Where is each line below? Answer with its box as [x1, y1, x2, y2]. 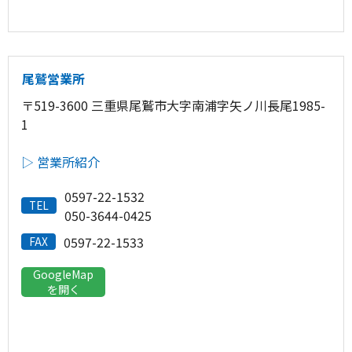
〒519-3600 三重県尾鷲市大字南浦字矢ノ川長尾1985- [21, 95, 325, 115]
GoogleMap [33, 266, 93, 282]
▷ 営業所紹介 [21, 152, 100, 171]
